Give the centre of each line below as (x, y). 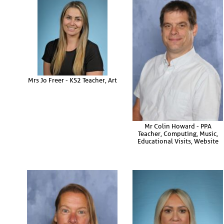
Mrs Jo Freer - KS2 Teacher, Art (72, 80)
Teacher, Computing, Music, (178, 133)
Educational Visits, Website (178, 141)
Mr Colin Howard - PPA (178, 126)
